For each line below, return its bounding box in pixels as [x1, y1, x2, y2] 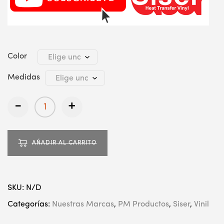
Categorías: [7, 200, 52, 209]
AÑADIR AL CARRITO [31, 140, 97, 146]
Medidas [7, 73, 40, 81]
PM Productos [118, 200, 169, 209]
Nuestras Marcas [52, 200, 114, 209]
